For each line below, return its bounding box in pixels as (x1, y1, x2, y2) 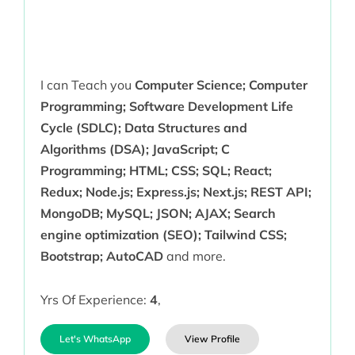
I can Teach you (40, 77, 135, 94)
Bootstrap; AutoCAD (40, 248, 163, 265)
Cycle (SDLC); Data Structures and (40, 120, 247, 136)
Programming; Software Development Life (40, 98, 293, 115)
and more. (162, 248, 226, 265)
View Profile (184, 333, 240, 345)
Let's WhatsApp (59, 333, 131, 345)
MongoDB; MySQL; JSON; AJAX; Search (40, 205, 276, 222)
